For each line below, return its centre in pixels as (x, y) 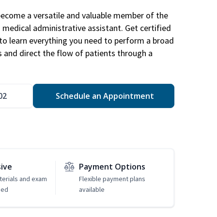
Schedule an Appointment (104, 96)
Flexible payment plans (112, 179)
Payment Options (112, 167)
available (92, 190)
